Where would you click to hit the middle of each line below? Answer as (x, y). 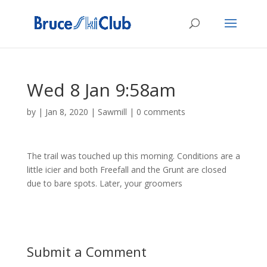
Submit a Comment (86, 252)
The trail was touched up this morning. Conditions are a (133, 156)
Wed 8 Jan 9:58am (101, 90)
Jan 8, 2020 (66, 112)
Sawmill (112, 112)
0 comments (161, 112)
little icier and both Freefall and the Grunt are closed (126, 170)
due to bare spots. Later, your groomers (104, 183)
